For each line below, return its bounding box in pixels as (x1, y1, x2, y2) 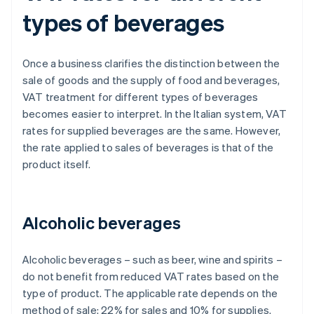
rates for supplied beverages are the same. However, (22, 123, 281, 138)
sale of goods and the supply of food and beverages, (22, 73, 280, 88)
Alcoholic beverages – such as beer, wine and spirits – (22, 252, 282, 267)
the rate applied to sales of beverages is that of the (22, 140, 274, 155)
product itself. (22, 157, 90, 172)
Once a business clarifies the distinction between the (22, 56, 280, 71)
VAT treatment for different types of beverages (22, 90, 259, 104)
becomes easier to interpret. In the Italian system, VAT (22, 107, 287, 121)
